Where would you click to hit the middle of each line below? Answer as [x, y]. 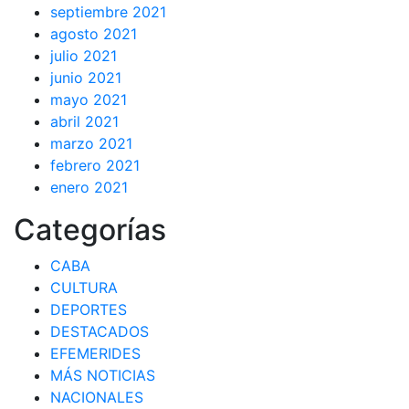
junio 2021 [86, 78]
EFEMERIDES [95, 353]
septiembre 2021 [108, 12]
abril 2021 [84, 121]
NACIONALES [97, 397]
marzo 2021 [91, 143]
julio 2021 [84, 56]
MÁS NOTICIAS [103, 375]
